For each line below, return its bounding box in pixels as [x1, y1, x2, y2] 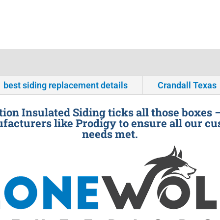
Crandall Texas [158, 80, 217, 91]
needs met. [82, 127, 138, 141]
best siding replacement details [3, 80, 128, 91]
